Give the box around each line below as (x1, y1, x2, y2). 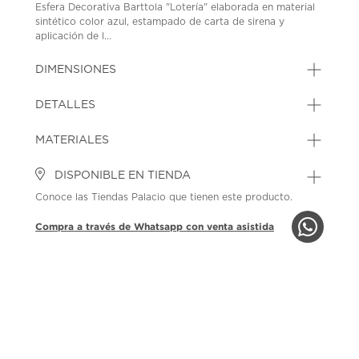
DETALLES (35, 99, 96, 111)
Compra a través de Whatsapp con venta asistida (35, 220, 275, 232)
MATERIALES (35, 134, 110, 146)
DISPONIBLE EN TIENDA (51, 169, 192, 181)
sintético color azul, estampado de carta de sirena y (35, 16, 285, 26)
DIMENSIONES (35, 63, 117, 75)
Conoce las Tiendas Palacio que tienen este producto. (35, 192, 293, 202)
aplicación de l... (35, 30, 112, 41)
